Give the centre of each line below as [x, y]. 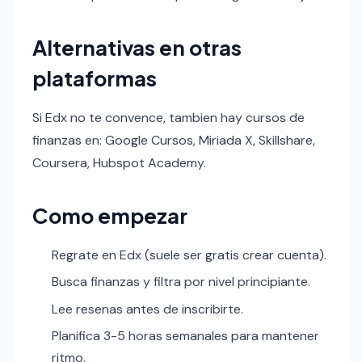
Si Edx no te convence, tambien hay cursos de [168, 117]
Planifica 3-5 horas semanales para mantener [185, 335]
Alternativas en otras [137, 47]
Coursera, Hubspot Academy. [119, 162]
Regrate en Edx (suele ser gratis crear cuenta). [189, 255]
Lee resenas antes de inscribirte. [147, 309]
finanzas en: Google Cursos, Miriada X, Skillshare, [174, 140]
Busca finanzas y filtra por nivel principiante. [181, 282]
